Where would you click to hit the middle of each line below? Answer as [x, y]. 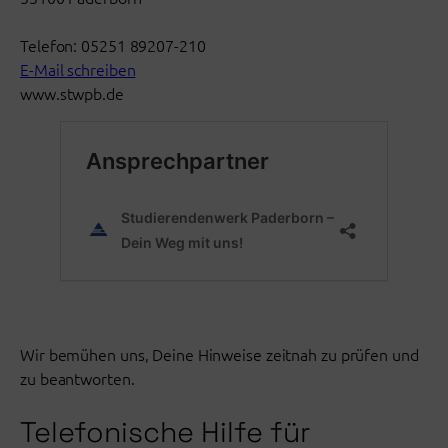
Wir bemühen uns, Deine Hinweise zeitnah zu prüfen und [219, 354]
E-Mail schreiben [78, 68]
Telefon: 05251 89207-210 [113, 44]
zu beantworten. [77, 378]
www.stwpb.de [72, 92]
